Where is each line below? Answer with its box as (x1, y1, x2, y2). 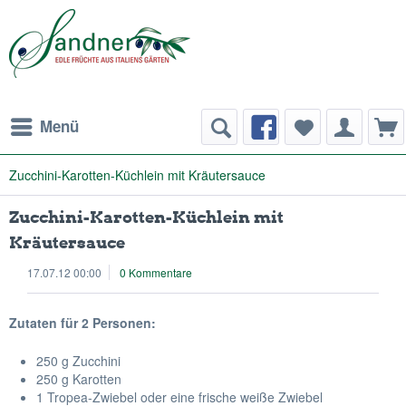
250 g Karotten (36, 370, 121, 388)
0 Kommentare (120, 265, 192, 280)
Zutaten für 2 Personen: (9, 314, 156, 332)
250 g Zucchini (36, 352, 121, 370)
